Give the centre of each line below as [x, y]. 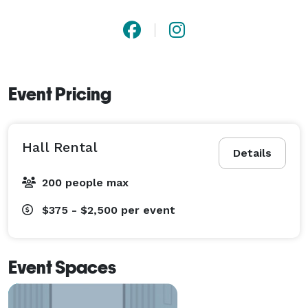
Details [252, 153]
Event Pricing [60, 94]
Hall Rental [60, 147]
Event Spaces [62, 267]
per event [148, 210]
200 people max [85, 182]
